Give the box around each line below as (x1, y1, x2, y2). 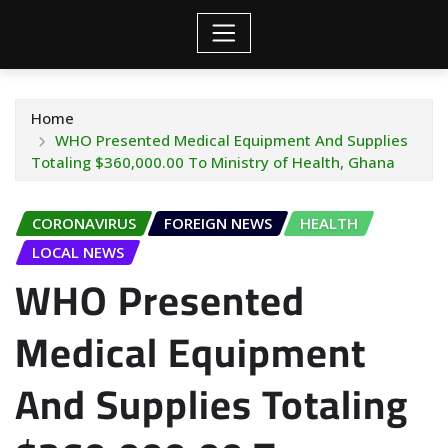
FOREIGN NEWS (164, 213, 272, 234)
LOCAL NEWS (32, 242, 124, 263)
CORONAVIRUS (32, 213, 136, 234)
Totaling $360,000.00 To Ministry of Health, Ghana (31, 152, 395, 173)
